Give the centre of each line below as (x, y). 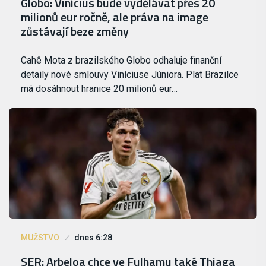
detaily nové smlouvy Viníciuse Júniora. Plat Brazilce (130, 75)
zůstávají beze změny (75, 31)
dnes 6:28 (93, 238)
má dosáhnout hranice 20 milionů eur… (99, 89)
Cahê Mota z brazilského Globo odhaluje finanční (121, 61)
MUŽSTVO (40, 238)
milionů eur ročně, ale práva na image (115, 17)
